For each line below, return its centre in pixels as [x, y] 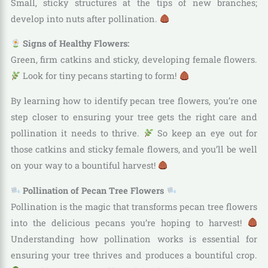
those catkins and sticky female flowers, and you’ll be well [134, 149]
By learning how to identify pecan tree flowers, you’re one [134, 100]
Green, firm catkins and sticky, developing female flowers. [134, 60]
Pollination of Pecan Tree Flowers [94, 190]
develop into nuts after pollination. [85, 19]
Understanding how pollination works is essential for [134, 239]
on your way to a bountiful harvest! [84, 165]
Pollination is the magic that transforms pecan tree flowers [134, 206]
